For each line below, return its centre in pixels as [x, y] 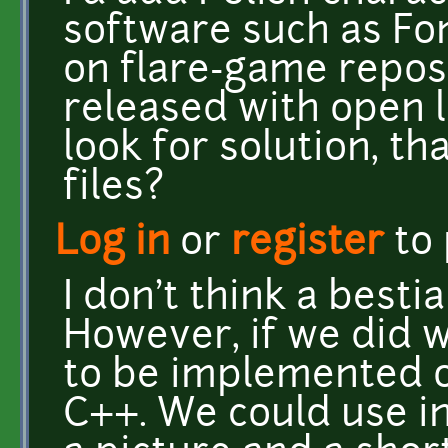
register [307, 244]
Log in [112, 244]
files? [113, 189]
